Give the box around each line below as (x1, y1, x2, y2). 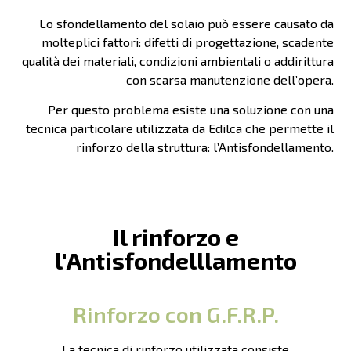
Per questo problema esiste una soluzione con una (47, 102, 334, 118)
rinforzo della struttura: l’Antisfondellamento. (75, 139, 334, 155)
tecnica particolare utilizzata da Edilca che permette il (25, 121, 334, 136)
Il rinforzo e (112, 223, 239, 251)
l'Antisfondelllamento (54, 246, 297, 275)
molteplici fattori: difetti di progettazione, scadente (41, 34, 334, 50)
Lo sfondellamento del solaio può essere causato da (38, 16, 334, 31)
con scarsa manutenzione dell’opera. (125, 72, 334, 88)
